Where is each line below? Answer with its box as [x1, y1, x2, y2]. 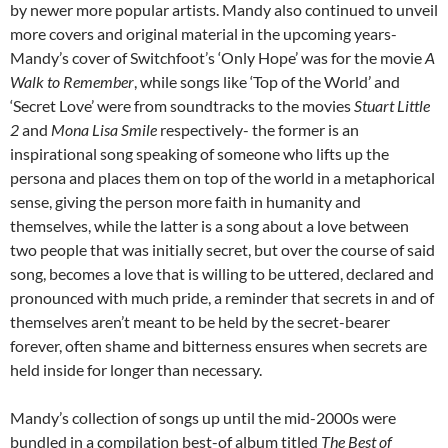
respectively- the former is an [160, 120, 359, 140]
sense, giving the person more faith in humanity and [10, 192, 361, 212]
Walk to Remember [10, 72, 134, 92]
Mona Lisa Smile [51, 120, 160, 140]
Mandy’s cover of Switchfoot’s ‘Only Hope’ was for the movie [10, 48, 425, 68]
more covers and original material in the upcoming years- [10, 24, 397, 44]
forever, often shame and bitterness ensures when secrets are [10, 336, 427, 356]
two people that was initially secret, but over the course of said [10, 240, 435, 260]
